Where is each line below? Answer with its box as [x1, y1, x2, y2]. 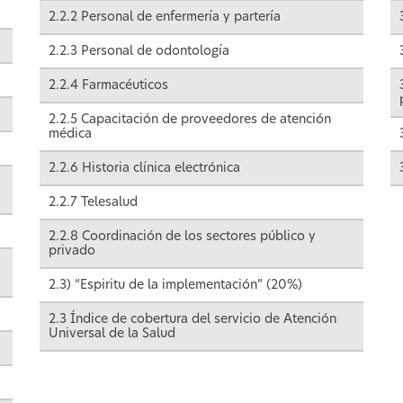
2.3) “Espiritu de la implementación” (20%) [49, 279, 302, 292]
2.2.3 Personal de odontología [49, 45, 229, 58]
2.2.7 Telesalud [49, 196, 138, 210]
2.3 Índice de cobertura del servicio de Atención [49, 313, 336, 327]
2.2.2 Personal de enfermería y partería [49, 11, 281, 24]
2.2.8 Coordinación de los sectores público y [49, 230, 316, 244]
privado [49, 245, 95, 258]
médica [49, 128, 92, 141]
